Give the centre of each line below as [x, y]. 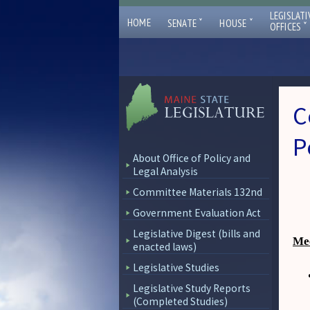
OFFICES [286, 27]
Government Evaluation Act [197, 213]
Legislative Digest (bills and [197, 234]
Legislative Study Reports [192, 288]
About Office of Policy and [192, 158]
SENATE [183, 23]
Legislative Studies [176, 267]
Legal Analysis [165, 171]
